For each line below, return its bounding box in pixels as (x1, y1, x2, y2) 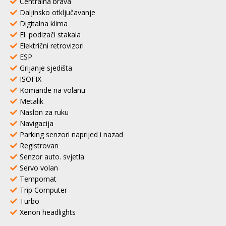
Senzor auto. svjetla (20, 151, 84, 161)
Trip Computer (20, 185, 67, 195)
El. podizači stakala (20, 29, 81, 39)
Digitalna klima (20, 18, 68, 28)
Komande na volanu (20, 85, 85, 95)
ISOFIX (20, 74, 41, 84)
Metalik (20, 96, 43, 106)
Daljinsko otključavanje (20, 7, 95, 17)
